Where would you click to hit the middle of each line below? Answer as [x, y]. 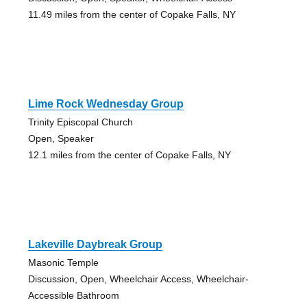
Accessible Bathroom [73, 296]
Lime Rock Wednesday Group [106, 104]
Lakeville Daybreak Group [95, 245]
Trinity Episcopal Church [80, 122]
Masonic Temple [63, 263]
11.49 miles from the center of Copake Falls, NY [132, 15]
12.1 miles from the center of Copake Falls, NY [129, 155]
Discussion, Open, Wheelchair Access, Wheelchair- [138, 279]
